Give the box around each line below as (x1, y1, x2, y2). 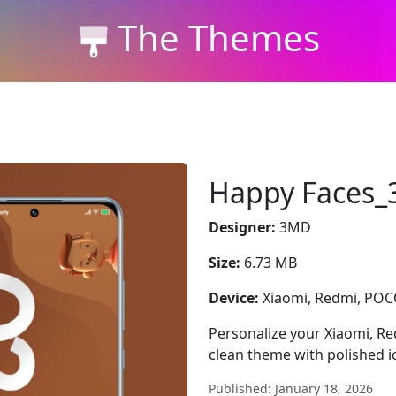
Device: (209, 288, 259, 308)
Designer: (209, 217, 276, 237)
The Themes (117, 12, 320, 62)
